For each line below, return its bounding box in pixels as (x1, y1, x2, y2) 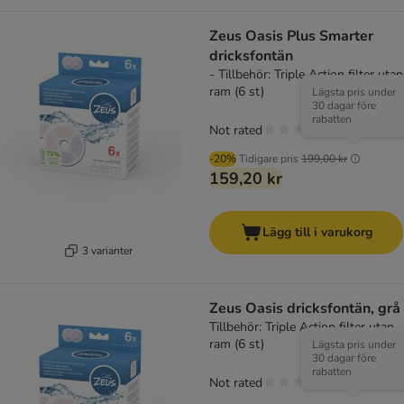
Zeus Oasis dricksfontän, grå (209, 298, 400, 319)
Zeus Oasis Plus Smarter (209, 26, 373, 47)
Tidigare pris (239, 151, 298, 167)
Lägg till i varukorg (262, 224, 372, 242)
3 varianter (81, 243, 133, 258)
